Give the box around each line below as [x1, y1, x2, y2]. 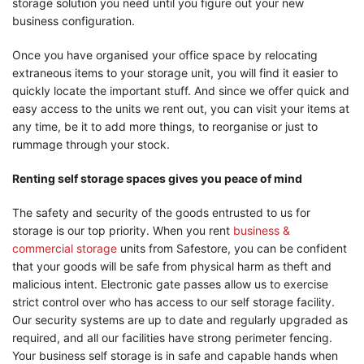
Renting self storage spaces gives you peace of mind [12, 171, 302, 185]
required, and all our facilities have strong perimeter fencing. [12, 330, 332, 344]
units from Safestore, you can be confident [117, 240, 347, 255]
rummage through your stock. [12, 136, 170, 151]
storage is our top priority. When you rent [12, 223, 233, 237]
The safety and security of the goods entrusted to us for [12, 205, 310, 219]
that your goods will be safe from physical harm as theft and [12, 258, 331, 273]
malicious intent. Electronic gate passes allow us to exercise [12, 276, 328, 291]
